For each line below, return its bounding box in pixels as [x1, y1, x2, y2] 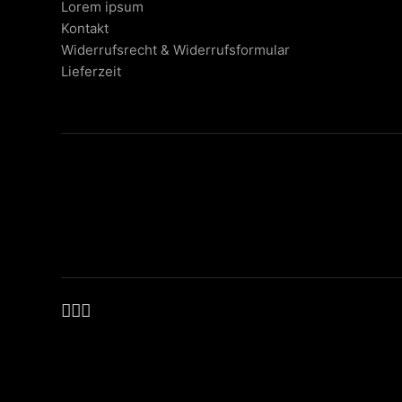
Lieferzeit [61, 63, 121, 80]
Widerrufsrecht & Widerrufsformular [61, 41, 290, 58]
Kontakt [61, 20, 109, 37]
